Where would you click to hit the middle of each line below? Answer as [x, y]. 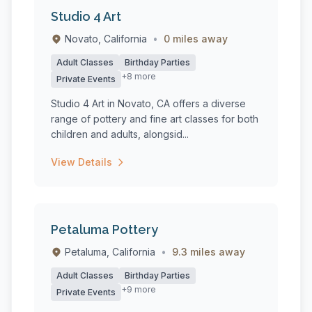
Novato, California [106, 39]
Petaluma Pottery [104, 229]
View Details [81, 162]
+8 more [139, 76]
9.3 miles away [209, 252]
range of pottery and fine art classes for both [155, 119]
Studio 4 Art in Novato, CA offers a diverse [148, 103]
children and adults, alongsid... [120, 134]
